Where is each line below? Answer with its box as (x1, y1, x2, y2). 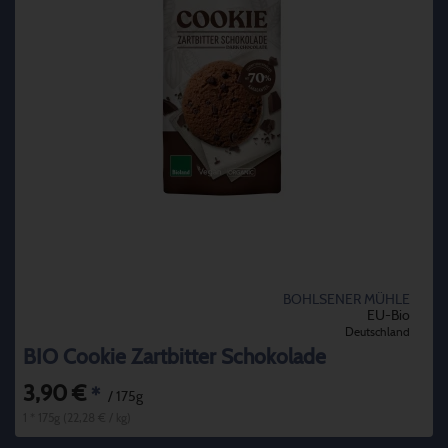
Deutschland (345, 325, 410, 338)
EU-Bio (367, 308, 410, 323)
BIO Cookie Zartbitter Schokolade (23, 346, 326, 368)
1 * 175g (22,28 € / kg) (23, 411, 131, 424)
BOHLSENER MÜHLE (283, 292, 410, 307)
